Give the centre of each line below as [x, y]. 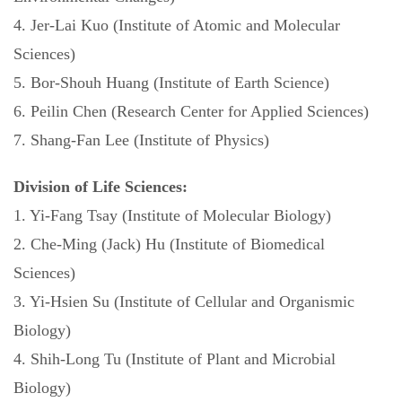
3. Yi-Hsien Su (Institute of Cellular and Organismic [184, 301]
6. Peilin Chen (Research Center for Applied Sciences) [191, 111]
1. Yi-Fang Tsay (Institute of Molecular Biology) [172, 215]
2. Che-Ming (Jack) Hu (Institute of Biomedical [169, 244]
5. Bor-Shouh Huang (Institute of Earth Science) [171, 83]
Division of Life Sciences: [100, 187]
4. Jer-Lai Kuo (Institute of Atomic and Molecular [177, 25]
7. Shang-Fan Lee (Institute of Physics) [141, 140]
